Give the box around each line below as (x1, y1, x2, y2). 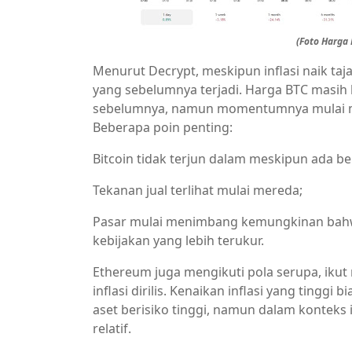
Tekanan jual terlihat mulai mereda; (93, 181, 302, 199)
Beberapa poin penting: (93, 119, 233, 136)
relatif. (93, 320, 131, 337)
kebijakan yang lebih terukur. (93, 232, 264, 249)
